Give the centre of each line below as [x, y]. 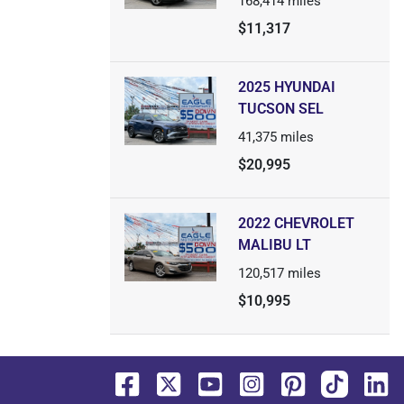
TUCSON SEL [280, 109]
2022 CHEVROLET [296, 223]
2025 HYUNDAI [286, 87]
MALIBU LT [274, 245]
